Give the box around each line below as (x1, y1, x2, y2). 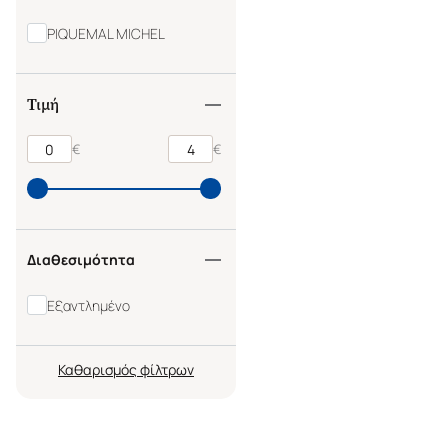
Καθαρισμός (58, 360, 137, 379)
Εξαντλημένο (47, 295, 130, 315)
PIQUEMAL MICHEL (47, 23, 165, 43)
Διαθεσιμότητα (27, 250, 135, 269)
